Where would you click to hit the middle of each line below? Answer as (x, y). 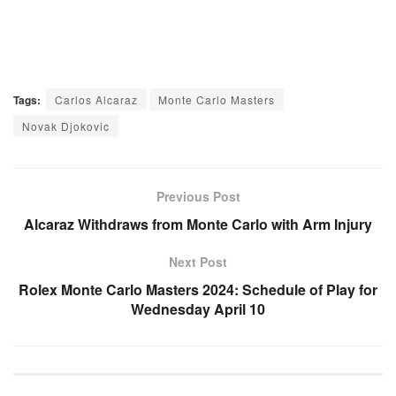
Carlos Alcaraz (96, 100)
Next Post (198, 262)
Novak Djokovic (66, 126)
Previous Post (198, 197)
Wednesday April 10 (198, 309)
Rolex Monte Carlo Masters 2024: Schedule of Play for (198, 290)
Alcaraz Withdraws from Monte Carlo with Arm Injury (198, 225)
